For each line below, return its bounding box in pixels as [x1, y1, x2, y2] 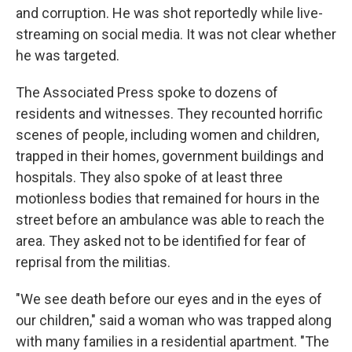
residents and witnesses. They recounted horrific [16, 105, 323, 123]
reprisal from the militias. [16, 254, 170, 271]
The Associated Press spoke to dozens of [16, 84, 278, 101]
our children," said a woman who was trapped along [16, 312, 332, 329]
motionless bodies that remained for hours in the [16, 190, 320, 207]
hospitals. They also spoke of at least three [16, 169, 283, 186]
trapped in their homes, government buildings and [16, 148, 324, 165]
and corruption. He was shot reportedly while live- [16, 5, 323, 22]
